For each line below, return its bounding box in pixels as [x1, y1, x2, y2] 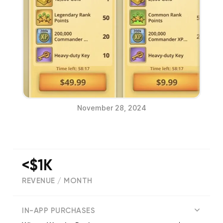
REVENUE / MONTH [22, 177, 93, 185]
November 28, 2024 [77, 104, 146, 112]
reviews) [65, 198, 97, 206]
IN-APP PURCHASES [22, 207, 95, 215]
